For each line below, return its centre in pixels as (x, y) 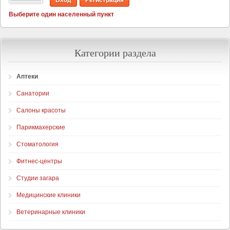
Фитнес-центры (39, 161)
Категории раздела (115, 53)
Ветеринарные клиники (51, 212)
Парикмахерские (41, 127)
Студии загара (38, 178)
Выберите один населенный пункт (61, 14)
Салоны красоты (41, 110)
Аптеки (27, 76)
